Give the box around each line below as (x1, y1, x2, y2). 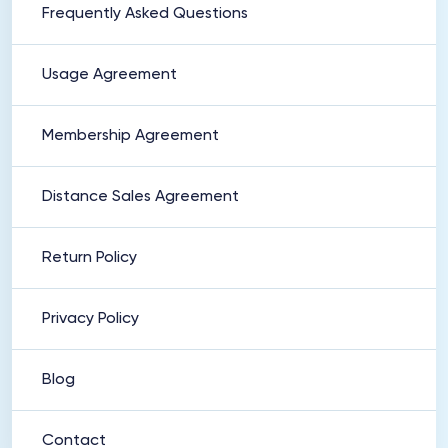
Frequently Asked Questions (42, 6, 248, 22)
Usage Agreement (42, 67, 177, 83)
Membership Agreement (42, 128, 219, 144)
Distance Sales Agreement (42, 189, 239, 205)
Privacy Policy (42, 311, 139, 327)
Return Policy (42, 250, 137, 266)
